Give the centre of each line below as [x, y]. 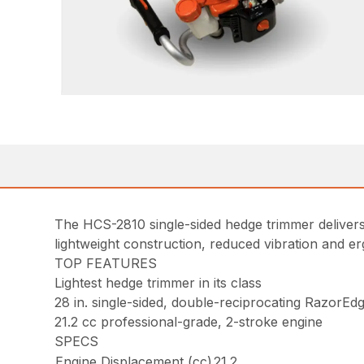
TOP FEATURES [106, 263]
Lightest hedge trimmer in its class [158, 282]
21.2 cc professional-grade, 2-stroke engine [189, 321]
